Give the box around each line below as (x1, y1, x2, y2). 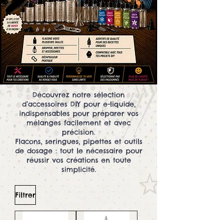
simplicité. (61, 165, 96, 174)
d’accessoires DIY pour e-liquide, (22, 100, 136, 109)
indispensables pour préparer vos (19, 109, 138, 118)
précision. (62, 128, 95, 137)
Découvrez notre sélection (32, 90, 125, 100)
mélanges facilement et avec (27, 118, 131, 128)
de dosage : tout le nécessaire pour (15, 146, 142, 156)
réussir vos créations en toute (26, 156, 131, 165)
